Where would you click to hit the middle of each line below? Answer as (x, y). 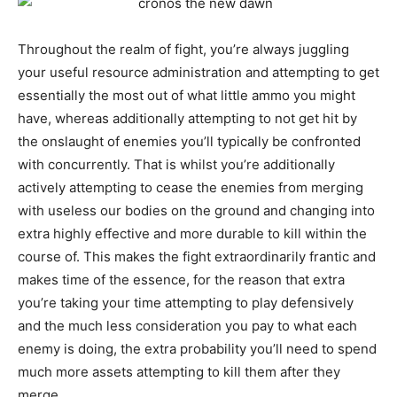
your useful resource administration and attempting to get (198, 73)
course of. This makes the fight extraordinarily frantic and (197, 257)
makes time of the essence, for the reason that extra (181, 280)
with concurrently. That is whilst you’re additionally (176, 165)
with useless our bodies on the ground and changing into (196, 211)
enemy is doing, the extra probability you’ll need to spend (197, 349)
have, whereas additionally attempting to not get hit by (187, 119)
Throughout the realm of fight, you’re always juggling (183, 50)
